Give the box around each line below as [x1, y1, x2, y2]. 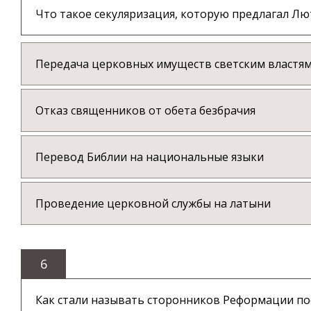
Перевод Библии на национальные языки [35, 149, 264, 165]
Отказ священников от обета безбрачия [35, 103, 255, 119]
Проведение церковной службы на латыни [35, 196, 271, 212]
